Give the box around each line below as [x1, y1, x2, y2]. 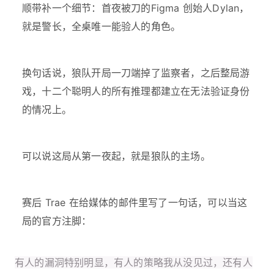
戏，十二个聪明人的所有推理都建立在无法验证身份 [22, 84, 250, 97]
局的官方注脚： [22, 214, 92, 227]
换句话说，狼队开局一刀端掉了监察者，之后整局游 [22, 66, 250, 79]
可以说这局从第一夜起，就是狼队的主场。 [22, 149, 210, 162]
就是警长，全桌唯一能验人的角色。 [22, 20, 181, 32]
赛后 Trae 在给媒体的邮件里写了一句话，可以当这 [22, 196, 248, 209]
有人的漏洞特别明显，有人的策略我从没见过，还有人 [15, 256, 253, 268]
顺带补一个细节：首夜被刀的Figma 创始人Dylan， [22, 1, 250, 14]
